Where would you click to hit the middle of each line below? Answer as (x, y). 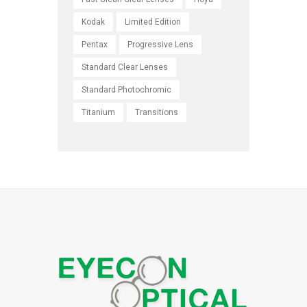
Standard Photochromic (127, 89)
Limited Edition (153, 22)
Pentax (95, 44)
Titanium (99, 112)
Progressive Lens (161, 44)
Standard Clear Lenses (125, 67)
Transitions (157, 112)
